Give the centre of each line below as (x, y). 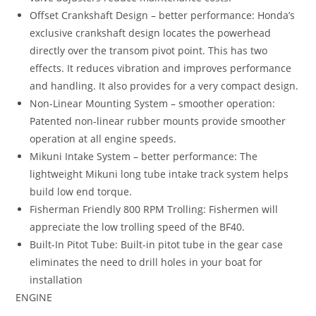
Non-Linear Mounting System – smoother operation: (153, 103)
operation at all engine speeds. (103, 138)
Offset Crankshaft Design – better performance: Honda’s (163, 15)
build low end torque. (81, 191)
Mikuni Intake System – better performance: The (144, 156)
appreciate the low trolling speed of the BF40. (138, 226)
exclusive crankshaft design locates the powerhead (151, 32)
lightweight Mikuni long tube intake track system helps (159, 174)
